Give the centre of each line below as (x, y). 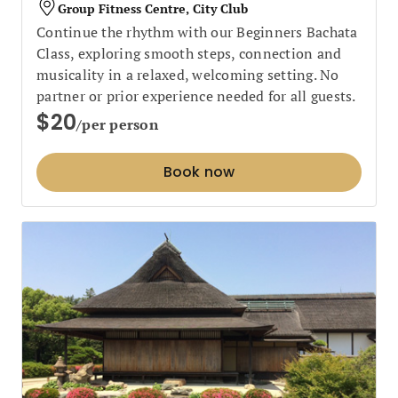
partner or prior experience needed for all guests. (196, 96)
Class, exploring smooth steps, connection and (189, 53)
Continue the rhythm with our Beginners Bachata (197, 32)
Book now (199, 172)
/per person (117, 124)
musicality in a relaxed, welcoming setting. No (188, 75)
